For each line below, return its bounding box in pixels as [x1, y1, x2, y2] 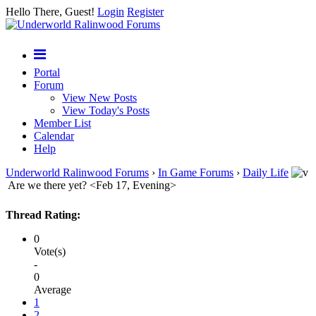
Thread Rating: [6, 209, 80, 221]
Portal [34, 66, 60, 78]
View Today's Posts [62, 104, 150, 116]
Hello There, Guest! [6, 6, 97, 18]
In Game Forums [158, 166, 233, 178]
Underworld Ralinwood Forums [6, 166, 149, 178]
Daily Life [243, 166, 288, 178]
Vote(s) [34, 245, 66, 257]
